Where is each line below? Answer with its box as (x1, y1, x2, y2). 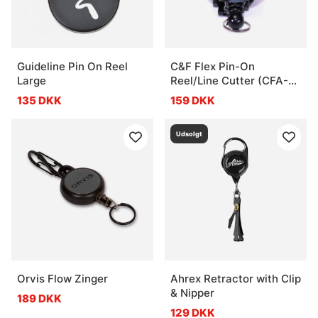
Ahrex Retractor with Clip (170, 271, 301, 285)
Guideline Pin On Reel (17, 59, 128, 73)
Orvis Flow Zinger (17, 271, 108, 285)
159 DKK (170, 93, 215, 107)
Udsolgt (176, 129, 202, 138)
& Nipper (170, 285, 214, 300)
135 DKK (17, 93, 62, 107)
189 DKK (17, 291, 62, 305)
